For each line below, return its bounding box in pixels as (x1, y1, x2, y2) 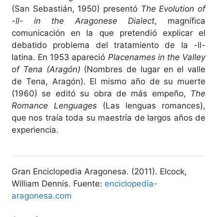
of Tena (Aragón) (12, 64, 80, 74)
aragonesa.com (12, 190, 72, 201)
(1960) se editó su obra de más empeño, (12, 88, 190, 98)
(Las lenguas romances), (97, 100, 205, 110)
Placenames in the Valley (108, 52, 206, 62)
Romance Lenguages (12, 100, 97, 110)
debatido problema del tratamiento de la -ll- (12, 40, 205, 50)
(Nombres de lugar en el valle (80, 64, 205, 74)
